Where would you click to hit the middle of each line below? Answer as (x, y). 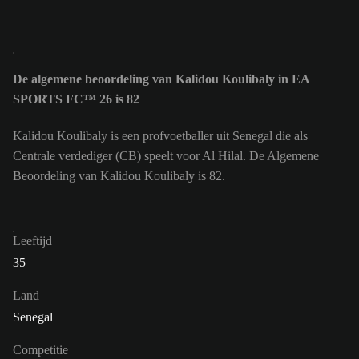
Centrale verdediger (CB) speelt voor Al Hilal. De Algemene (166, 156)
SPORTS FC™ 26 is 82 (76, 99)
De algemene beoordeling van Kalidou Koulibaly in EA (161, 79)
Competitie (40, 350)
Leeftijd (32, 241)
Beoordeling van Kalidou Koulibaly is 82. (119, 176)
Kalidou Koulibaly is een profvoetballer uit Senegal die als (160, 136)
